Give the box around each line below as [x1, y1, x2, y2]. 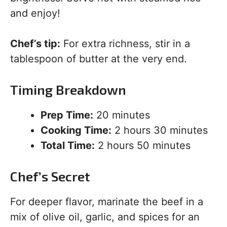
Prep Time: [41, 109, 93, 121]
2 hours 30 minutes [111, 124, 208, 136]
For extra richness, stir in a [60, 37, 190, 50]
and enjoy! [10, 7, 60, 19]
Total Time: [41, 139, 95, 152]
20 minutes [93, 109, 150, 121]
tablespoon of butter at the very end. [10, 53, 187, 65]
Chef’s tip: [10, 37, 60, 50]
